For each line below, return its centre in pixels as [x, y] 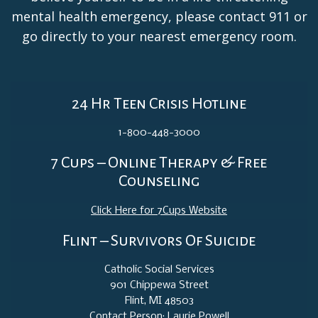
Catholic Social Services [159, 270]
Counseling [159, 181]
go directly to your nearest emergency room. [159, 36]
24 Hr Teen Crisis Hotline [159, 103]
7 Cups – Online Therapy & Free [159, 163]
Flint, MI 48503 [159, 301]
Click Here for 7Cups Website [159, 210]
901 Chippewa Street [159, 286]
